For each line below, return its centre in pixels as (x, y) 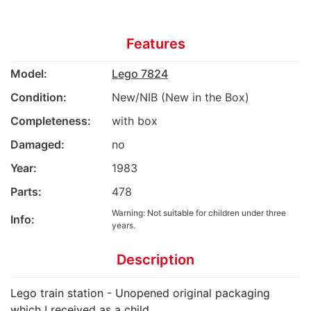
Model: (29, 73)
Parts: (26, 191)
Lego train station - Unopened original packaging (140, 293)
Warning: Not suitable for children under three (199, 212)
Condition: (39, 97)
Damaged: (37, 144)
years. (124, 225)
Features (155, 43)
